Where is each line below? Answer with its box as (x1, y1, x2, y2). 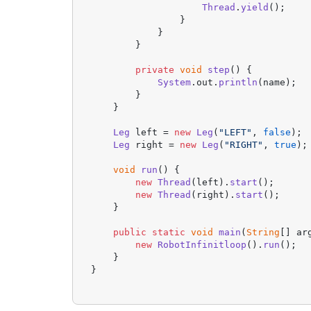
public (113, 227, 147, 238)
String (246, 227, 280, 238)
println (219, 77, 258, 88)
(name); (258, 77, 297, 88)
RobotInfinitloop (158, 239, 247, 251)
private (135, 65, 175, 76)
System (158, 77, 192, 88)
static (152, 227, 186, 238)
